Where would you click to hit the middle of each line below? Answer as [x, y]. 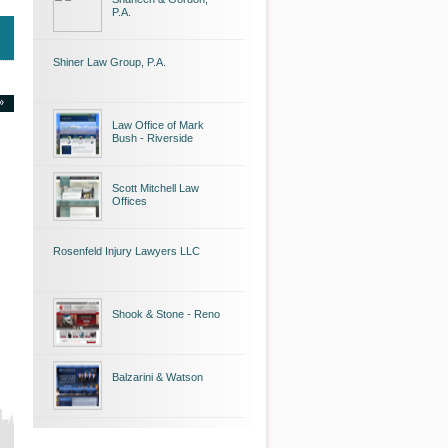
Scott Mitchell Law [155, 188]
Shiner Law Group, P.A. [109, 62]
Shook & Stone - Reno [166, 314]
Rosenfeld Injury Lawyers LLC [126, 251]
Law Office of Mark [158, 125]
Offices [129, 201]
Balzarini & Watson [157, 377]
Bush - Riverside [152, 138]
